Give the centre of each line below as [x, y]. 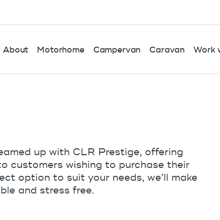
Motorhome [61, 50]
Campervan [117, 50]
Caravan [167, 50]
